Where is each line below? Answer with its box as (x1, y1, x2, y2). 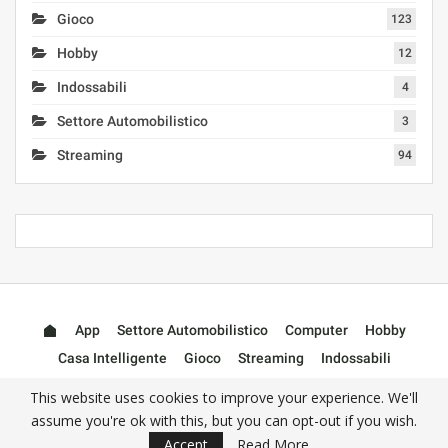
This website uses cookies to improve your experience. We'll (30, 388, 418, 407)
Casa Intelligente (57, 350, 167, 367)
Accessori (193, 378, 255, 395)
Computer (285, 322, 348, 339)
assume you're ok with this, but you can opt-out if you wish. (31, 411, 417, 430)
